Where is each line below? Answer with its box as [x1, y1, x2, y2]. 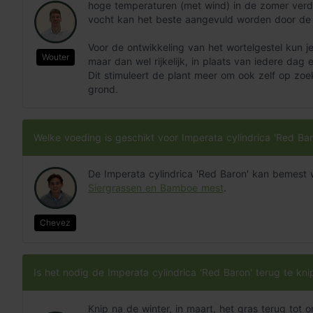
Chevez [40, 217, 71, 228]
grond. [87, 82, 118, 95]
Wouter [41, 51, 69, 62]
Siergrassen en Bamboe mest [87, 181, 224, 194]
